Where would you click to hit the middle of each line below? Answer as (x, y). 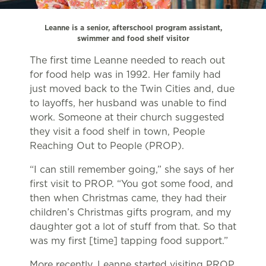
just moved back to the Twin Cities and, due (132, 89)
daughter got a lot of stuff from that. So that (133, 227)
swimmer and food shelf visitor (133, 39)
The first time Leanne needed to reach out (127, 61)
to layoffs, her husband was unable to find (128, 103)
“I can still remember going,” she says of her (132, 170)
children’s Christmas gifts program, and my (130, 213)
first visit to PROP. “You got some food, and (132, 184)
